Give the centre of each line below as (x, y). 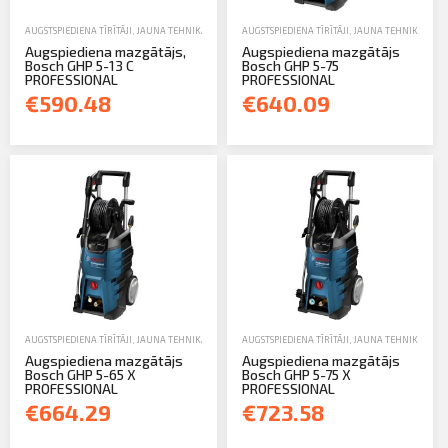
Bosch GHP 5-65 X (80, 374)
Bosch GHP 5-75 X (296, 374)
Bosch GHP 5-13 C (79, 65)
